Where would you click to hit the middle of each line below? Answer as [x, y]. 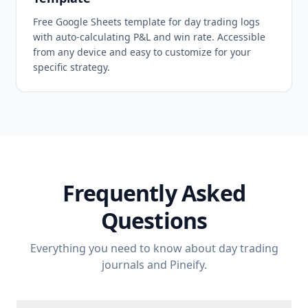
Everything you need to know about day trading [154, 248]
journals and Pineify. [154, 265]
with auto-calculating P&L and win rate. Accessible [149, 37]
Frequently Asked [154, 193]
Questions [154, 220]
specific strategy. [71, 67]
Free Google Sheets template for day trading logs [146, 22]
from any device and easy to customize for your [142, 52]
